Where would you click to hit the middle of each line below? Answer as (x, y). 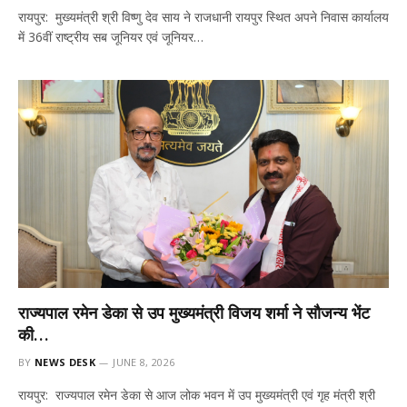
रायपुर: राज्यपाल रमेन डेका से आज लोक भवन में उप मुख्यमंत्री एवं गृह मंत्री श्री (197, 395)
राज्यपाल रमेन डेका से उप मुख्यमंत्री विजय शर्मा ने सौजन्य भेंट (194, 313)
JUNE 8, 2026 (144, 362)
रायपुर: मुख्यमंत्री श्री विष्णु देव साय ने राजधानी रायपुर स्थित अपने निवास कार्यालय (203, 16)
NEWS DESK (65, 362)
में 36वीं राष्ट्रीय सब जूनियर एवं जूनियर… (111, 36)
